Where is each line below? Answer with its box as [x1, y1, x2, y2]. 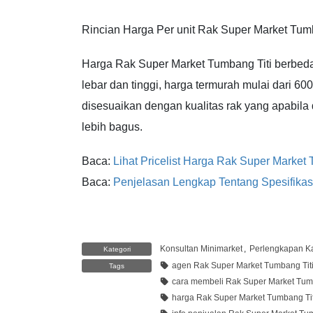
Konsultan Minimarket [160, 244, 242, 254]
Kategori [103, 245, 131, 254]
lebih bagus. [82, 120, 143, 133]
